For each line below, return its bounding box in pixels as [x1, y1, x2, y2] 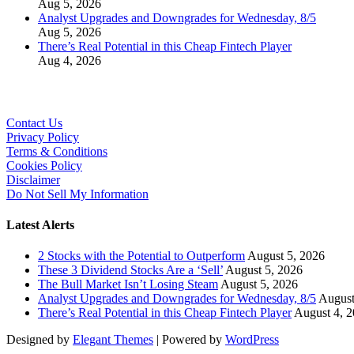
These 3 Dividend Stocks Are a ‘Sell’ [38, 263, 223, 277]
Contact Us [6, 115, 62, 130]
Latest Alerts [6, 218, 74, 232]
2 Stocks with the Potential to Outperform [38, 249, 245, 263]
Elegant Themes [73, 333, 153, 347]
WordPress [225, 333, 279, 347]
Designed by [6, 333, 73, 347]
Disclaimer [6, 172, 60, 186]
